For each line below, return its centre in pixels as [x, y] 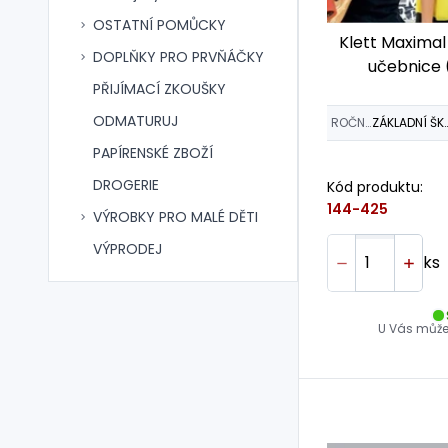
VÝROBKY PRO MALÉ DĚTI [175, 217]
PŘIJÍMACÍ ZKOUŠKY [159, 89]
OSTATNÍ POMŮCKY [159, 25]
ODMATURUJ [135, 121]
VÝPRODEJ [127, 249]
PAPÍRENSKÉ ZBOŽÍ [153, 153]
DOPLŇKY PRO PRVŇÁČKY [178, 57]
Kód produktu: [375, 186]
